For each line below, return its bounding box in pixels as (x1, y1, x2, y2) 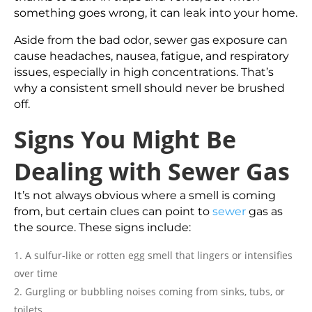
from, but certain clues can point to (14, 205, 212, 218)
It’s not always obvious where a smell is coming (14, 189, 276, 202)
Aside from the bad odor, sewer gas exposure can (14, 33, 288, 47)
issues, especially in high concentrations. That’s (14, 65, 274, 79)
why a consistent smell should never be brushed (14, 81, 285, 95)
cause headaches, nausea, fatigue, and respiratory (14, 49, 289, 63)
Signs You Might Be (14, 123, 236, 155)
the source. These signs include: (14, 221, 191, 234)
